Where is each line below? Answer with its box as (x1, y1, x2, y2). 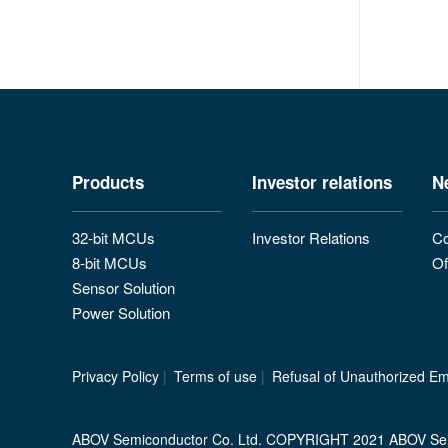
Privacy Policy (72, 366, 159, 387)
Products (72, 170, 144, 195)
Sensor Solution (72, 277, 175, 299)
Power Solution (72, 302, 170, 324)
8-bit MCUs (72, 252, 147, 274)
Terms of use (174, 366, 257, 387)
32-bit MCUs (72, 227, 155, 249)
